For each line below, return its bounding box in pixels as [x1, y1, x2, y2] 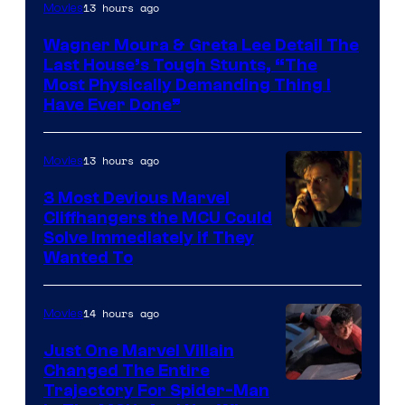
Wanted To [43, 247, 133, 268]
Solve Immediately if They [43, 227, 254, 248]
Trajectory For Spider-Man [43, 380, 269, 400]
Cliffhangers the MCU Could [43, 207, 272, 228]
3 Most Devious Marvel [43, 187, 230, 208]
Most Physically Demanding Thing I [43, 74, 331, 95]
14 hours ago [83, 305, 159, 321]
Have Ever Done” [43, 94, 181, 115]
